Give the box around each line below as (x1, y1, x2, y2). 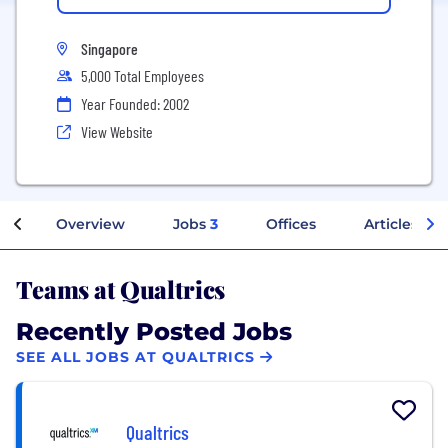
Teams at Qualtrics (16, 270, 226, 305)
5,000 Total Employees (81, 66, 204, 85)
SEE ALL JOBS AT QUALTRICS (16, 348, 255, 367)
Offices (266, 214, 316, 233)
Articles (364, 214, 418, 233)
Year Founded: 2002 (81, 94, 189, 113)
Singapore (81, 39, 138, 58)
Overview (56, 214, 125, 233)
